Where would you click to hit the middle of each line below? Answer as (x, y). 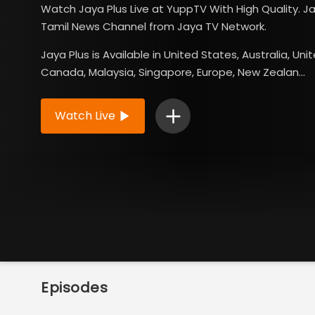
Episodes (75, 288)
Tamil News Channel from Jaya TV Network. (154, 26)
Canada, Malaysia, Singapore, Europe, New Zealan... (173, 72)
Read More (72, 100)
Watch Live (85, 116)
